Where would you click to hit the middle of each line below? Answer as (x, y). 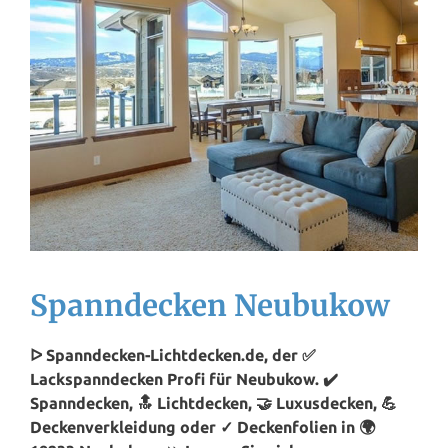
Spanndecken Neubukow (210, 305)
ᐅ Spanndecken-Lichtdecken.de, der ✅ (173, 355)
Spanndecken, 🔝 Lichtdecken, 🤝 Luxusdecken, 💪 (213, 403)
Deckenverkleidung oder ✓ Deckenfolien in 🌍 (202, 427)
